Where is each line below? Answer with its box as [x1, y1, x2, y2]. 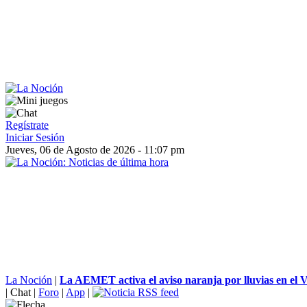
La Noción [5, 274, 52, 286]
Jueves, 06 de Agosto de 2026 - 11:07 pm [5, 144, 184, 156]
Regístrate [5, 119, 49, 131]
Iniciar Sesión [5, 132, 64, 143]
